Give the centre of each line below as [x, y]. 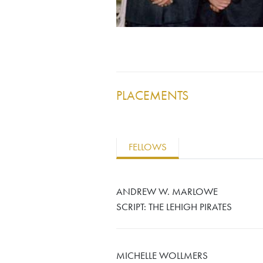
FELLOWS [148, 147]
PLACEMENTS [152, 97]
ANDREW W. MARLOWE [167, 193]
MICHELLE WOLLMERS [162, 257]
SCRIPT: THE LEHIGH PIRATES [174, 208]
